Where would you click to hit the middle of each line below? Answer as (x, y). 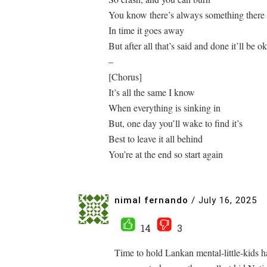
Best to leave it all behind (156, 139)
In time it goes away (146, 30)
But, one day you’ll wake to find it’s (176, 123)
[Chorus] (125, 77)
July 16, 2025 (228, 200)
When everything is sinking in (164, 108)
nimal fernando (151, 200)
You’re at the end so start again (166, 154)
